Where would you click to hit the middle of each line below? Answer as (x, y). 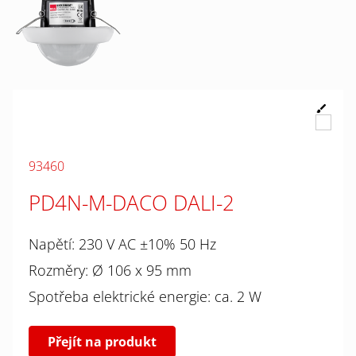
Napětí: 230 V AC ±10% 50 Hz (122, 244)
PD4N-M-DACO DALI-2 (131, 202)
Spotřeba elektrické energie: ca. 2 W (145, 296)
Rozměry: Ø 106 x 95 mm (110, 270)
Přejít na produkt (102, 341)
